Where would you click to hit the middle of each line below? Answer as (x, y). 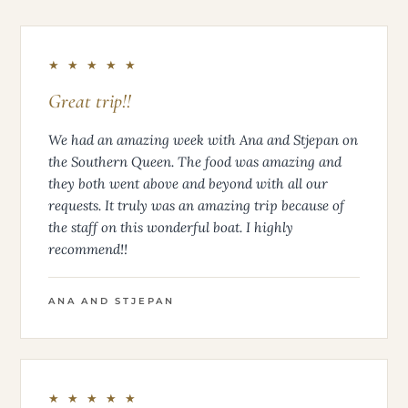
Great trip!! (90, 101)
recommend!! (88, 249)
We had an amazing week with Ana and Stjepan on (203, 139)
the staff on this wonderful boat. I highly (171, 227)
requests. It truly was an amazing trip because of (196, 205)
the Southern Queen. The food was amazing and (195, 161)
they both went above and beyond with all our (188, 183)
